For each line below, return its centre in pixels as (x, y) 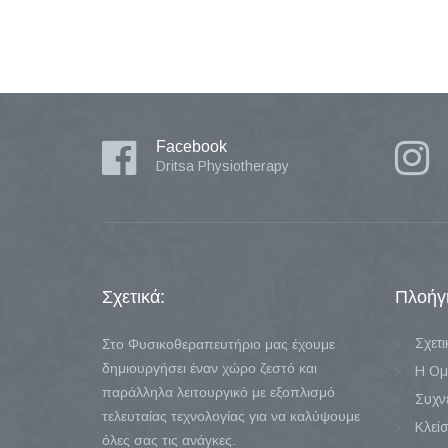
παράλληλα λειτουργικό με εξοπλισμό (218, 392)
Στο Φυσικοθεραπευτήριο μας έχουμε (218, 344)
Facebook (191, 146)
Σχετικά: (133, 297)
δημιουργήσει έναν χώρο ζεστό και (209, 368)
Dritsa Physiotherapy (222, 166)
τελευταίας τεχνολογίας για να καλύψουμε (231, 416)
